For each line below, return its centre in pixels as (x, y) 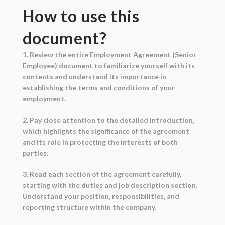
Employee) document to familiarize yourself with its (108, 66)
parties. (35, 153)
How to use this (81, 16)
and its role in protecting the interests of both (100, 142)
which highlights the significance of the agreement (106, 131)
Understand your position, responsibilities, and (101, 196)
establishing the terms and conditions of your (98, 88)
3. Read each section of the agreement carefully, (102, 174)
